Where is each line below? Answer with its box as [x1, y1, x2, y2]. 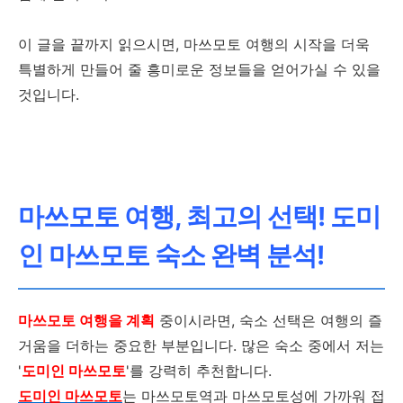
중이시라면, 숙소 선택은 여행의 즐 [155, 311, 382, 330]
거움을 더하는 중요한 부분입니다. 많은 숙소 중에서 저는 [18, 336, 384, 355]
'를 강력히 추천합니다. [126, 362, 272, 381]
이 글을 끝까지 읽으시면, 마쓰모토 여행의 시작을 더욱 [18, 35, 370, 54]
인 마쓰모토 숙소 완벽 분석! [18, 239, 324, 272]
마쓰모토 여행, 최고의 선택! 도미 [18, 201, 381, 233]
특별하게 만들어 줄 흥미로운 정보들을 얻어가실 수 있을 [18, 60, 381, 79]
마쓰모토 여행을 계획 [18, 311, 155, 330]
